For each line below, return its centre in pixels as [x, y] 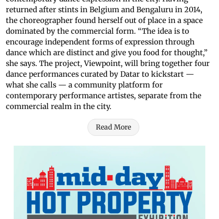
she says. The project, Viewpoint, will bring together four [108, 64]
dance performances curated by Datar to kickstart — [100, 74]
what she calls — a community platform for [84, 85]
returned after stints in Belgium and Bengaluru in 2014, [104, 10]
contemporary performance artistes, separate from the [104, 96]
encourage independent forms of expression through [100, 42]
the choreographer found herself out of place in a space [104, 21]
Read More [113, 127]
